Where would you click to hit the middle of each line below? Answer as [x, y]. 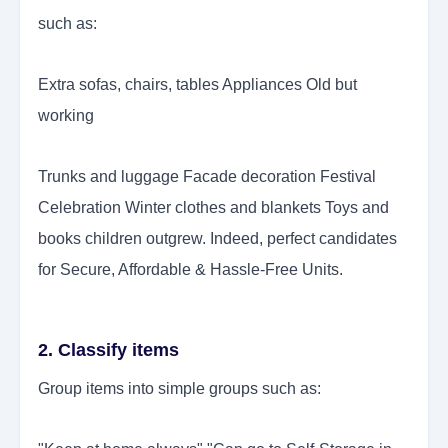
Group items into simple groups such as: [181, 389]
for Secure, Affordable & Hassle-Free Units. [190, 270]
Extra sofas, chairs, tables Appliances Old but [197, 85]
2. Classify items [111, 350]
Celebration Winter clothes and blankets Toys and [213, 208]
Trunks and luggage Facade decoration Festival [207, 177]
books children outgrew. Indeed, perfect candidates [217, 239]
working [66, 116]
